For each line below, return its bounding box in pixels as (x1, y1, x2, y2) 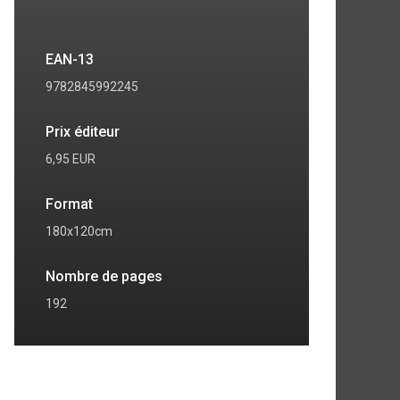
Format (46, 196, 93, 212)
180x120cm (46, 224, 112, 238)
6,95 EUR (46, 152, 96, 166)
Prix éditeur (46, 123, 120, 140)
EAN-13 (46, 51, 94, 68)
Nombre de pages (46, 268, 162, 285)
